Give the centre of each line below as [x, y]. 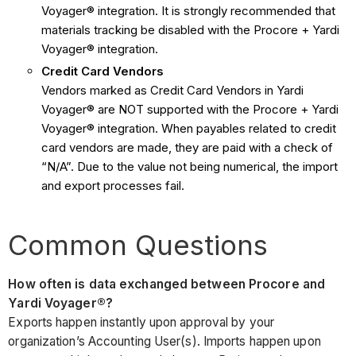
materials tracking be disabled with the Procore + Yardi [191, 29]
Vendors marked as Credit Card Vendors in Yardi [173, 90]
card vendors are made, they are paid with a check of [188, 147]
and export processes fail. [115, 185]
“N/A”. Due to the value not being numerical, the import [190, 166]
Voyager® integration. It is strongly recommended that [189, 10]
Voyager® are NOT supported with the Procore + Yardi [190, 109]
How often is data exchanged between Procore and [167, 284]
